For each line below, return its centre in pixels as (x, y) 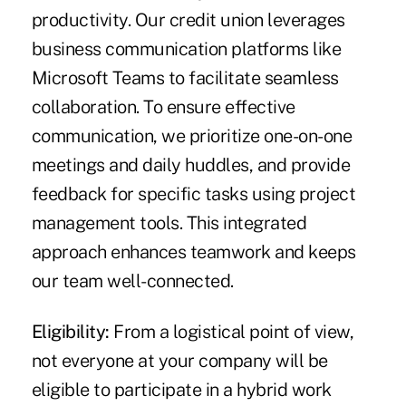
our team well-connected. (132, 281)
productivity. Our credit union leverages (188, 20)
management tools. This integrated (169, 223)
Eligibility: (70, 332)
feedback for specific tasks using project (193, 194)
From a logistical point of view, (232, 332)
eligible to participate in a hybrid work (181, 390)
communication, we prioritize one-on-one (192, 136)
